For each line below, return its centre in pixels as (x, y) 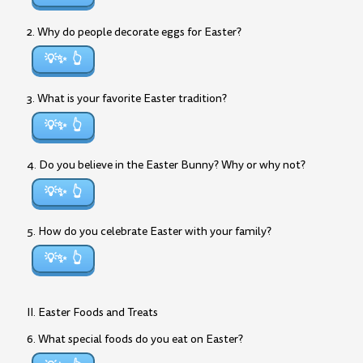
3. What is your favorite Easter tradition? (127, 98)
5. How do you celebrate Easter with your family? (149, 231)
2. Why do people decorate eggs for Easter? (134, 32)
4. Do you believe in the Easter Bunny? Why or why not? (166, 165)
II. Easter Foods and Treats (92, 312)
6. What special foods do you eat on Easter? (135, 339)
